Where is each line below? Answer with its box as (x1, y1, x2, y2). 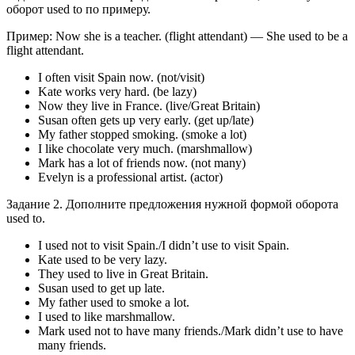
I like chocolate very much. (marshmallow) (38, 142, 252, 155)
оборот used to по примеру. (6, 2, 151, 16)
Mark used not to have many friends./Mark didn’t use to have (38, 324, 343, 338)
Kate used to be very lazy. (38, 253, 167, 266)
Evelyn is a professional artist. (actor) (38, 170, 223, 184)
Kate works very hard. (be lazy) (38, 85, 197, 98)
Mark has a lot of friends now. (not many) (38, 156, 246, 170)
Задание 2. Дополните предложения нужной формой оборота (6, 197, 338, 211)
